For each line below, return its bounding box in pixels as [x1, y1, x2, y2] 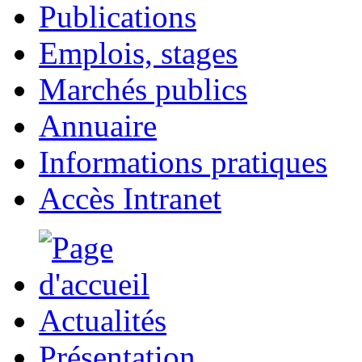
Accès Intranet [39, 181, 221, 216]
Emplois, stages [39, 36, 238, 70]
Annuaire [39, 108, 157, 143]
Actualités [39, 303, 166, 338]
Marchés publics [39, 72, 247, 107]
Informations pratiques [39, 145, 327, 179]
